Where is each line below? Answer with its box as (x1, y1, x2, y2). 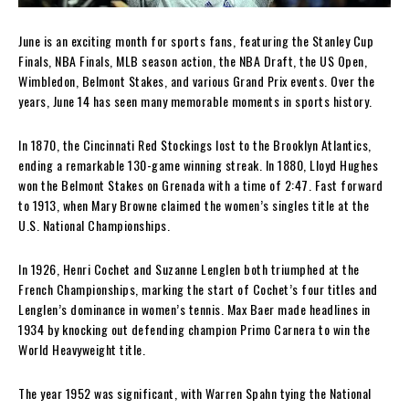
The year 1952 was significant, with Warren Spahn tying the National (18, 383, 372, 403)
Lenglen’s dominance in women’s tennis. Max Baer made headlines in (18, 299, 371, 319)
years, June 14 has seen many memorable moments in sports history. (18, 90, 372, 110)
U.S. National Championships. (18, 215, 170, 235)
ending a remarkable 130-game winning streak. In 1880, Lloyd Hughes (18, 154, 378, 174)
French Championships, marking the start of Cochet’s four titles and (18, 278, 378, 299)
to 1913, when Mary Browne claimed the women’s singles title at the (18, 194, 369, 215)
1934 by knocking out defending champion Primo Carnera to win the (18, 319, 370, 339)
